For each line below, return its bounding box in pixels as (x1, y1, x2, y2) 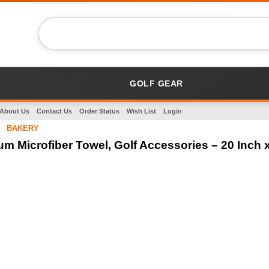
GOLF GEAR (130, 79, 183, 88)
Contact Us (36, 107, 72, 115)
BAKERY (6, 124, 39, 133)
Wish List (126, 107, 156, 115)
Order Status (79, 107, 119, 115)
